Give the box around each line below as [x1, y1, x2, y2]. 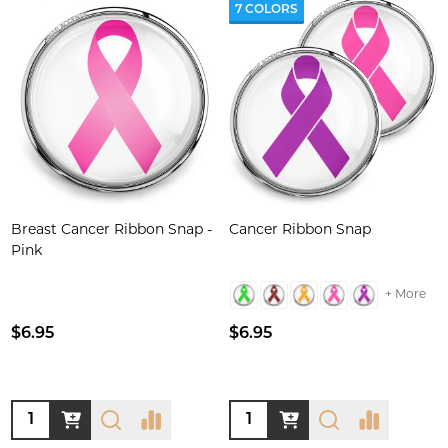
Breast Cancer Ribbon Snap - [11, 223, 212, 238]
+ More [385, 288, 426, 301]
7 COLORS [235, 4, 298, 16]
